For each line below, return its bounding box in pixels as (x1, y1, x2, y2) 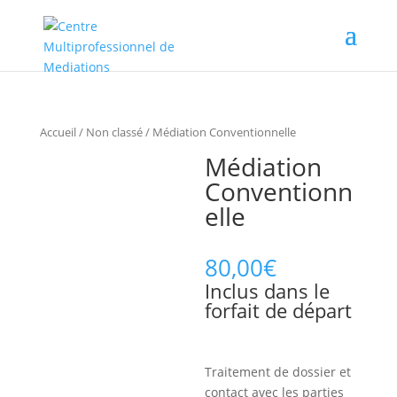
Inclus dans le (205, 276, 331, 304)
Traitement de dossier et (205, 362, 352, 380)
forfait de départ (205, 296, 353, 323)
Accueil (39, 124, 76, 140)
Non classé (85, 124, 143, 140)
